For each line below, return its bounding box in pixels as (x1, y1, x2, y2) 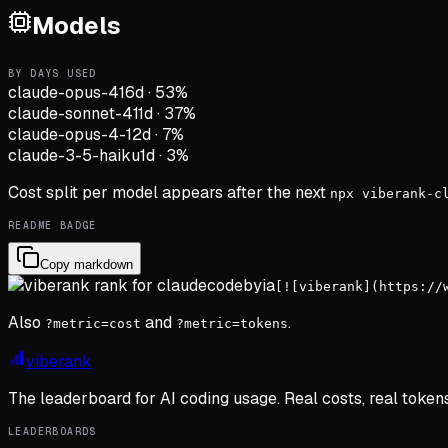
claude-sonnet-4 (8, 102, 133, 124)
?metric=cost (45, 315, 141, 331)
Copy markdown (40, 256, 133, 272)
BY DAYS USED (8, 66, 97, 80)
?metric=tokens (176, 315, 288, 331)
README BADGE (8, 218, 97, 232)
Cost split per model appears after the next (8, 181, 330, 203)
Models (32, 9, 121, 41)
